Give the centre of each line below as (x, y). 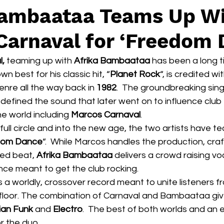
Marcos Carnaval (106, 115)
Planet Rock (135, 74)
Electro (68, 209)
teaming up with (39, 61)
